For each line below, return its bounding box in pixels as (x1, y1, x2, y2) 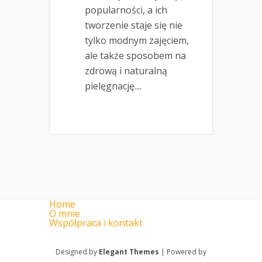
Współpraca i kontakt (49, 216, 143, 230)
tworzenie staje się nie (85, 19, 182, 32)
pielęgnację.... (85, 80, 142, 93)
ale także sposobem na (85, 49, 186, 63)
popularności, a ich (85, 4, 167, 17)
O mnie (49, 207, 80, 220)
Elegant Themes (99, 247, 159, 257)
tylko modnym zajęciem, (85, 34, 189, 47)
